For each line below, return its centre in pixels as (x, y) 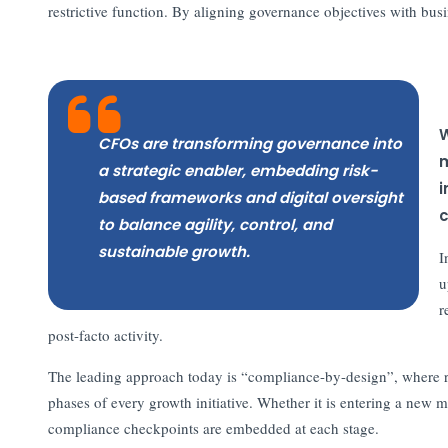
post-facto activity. (105, 334)
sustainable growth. (173, 251)
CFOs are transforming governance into (249, 143)
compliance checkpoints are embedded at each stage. (213, 427)
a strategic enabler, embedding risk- (237, 170)
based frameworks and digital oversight (250, 197)
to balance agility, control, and (214, 224)
